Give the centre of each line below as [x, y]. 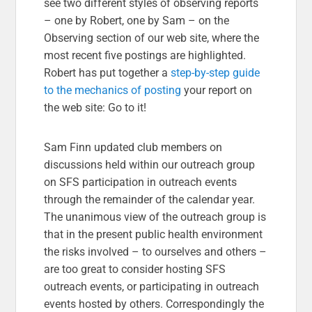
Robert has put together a [108, 72]
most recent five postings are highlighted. [145, 55]
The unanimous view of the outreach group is [155, 217]
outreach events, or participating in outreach [152, 286]
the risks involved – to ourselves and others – [156, 251]
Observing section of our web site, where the [152, 38]
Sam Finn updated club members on [133, 147]
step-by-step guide [216, 72]
